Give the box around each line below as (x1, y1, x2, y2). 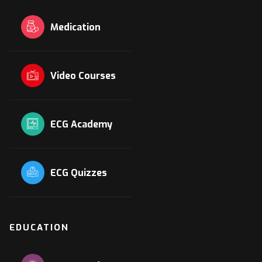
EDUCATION (9, 222, 69, 234)
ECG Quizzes (50, 167, 107, 180)
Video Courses (50, 70, 116, 82)
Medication (50, 21, 101, 34)
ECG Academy (50, 118, 112, 131)
